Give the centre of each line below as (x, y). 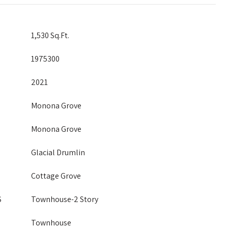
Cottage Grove (56, 176)
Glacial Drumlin (58, 152)
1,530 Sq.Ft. (50, 35)
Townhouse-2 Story (65, 199)
